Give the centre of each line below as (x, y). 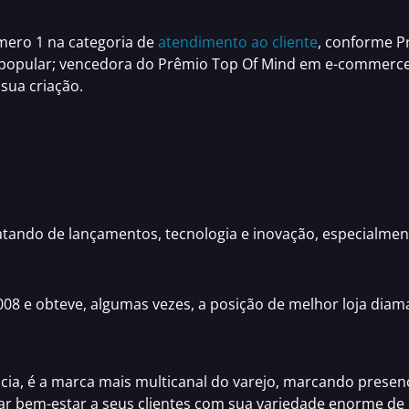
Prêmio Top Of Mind (227, 63)
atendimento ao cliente (238, 42)
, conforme (357, 42)
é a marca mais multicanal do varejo (152, 382)
